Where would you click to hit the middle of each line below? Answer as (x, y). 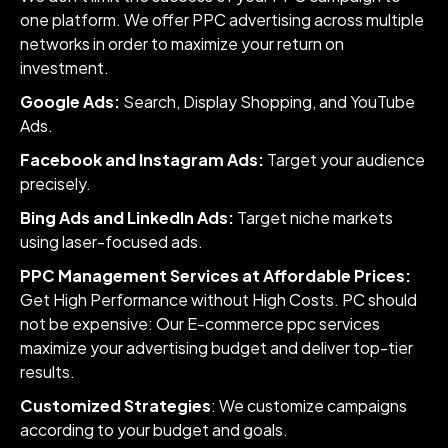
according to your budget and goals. (154, 429)
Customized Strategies (115, 405)
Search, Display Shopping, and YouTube (267, 101)
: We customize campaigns (309, 405)
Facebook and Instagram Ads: (143, 159)
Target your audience (346, 159)
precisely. (55, 183)
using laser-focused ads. (111, 241)
